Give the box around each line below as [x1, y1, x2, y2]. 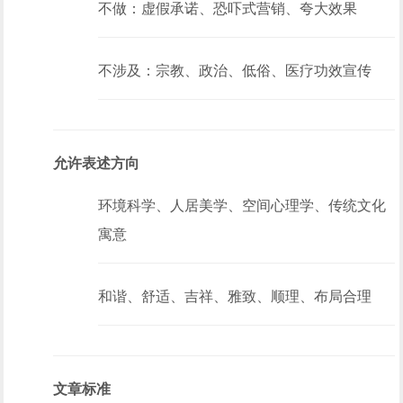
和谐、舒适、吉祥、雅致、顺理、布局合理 [98, 289, 372, 304]
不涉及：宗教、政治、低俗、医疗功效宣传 [98, 63, 372, 78]
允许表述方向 [53, 156, 140, 171]
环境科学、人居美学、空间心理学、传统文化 [98, 198, 387, 213]
